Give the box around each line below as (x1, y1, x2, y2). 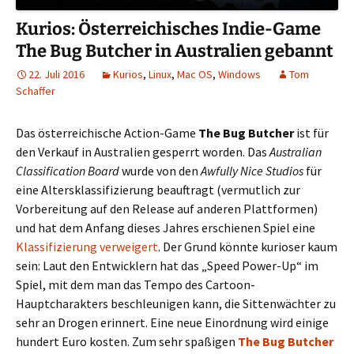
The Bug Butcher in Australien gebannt (16, 40, 333, 62)
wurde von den (119, 163, 201, 179)
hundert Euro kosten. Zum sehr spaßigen (16, 333, 238, 350)
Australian (269, 144, 322, 160)
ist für (294, 125, 329, 141)
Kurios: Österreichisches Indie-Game (16, 18, 321, 40)
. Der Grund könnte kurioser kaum (158, 239, 337, 255)
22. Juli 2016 (28, 67, 85, 82)
